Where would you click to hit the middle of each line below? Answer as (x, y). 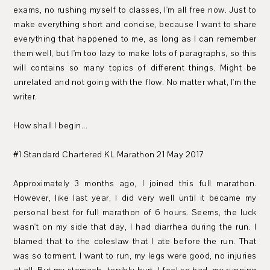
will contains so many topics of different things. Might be (135, 68)
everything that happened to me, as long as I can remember (135, 39)
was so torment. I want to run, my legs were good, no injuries (135, 256)
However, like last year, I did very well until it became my (135, 198)
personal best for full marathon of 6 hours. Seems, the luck (135, 212)
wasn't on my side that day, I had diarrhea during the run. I (135, 227)
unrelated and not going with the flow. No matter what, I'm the (135, 82)
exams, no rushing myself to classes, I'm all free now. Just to (135, 10)
